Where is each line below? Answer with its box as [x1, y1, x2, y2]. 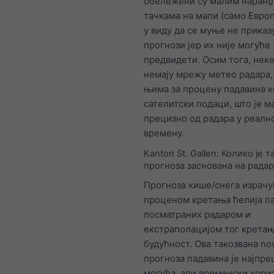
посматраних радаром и [144, 209, 251, 221]
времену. [144, 127, 184, 139]
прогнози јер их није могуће [144, 39, 270, 51]
